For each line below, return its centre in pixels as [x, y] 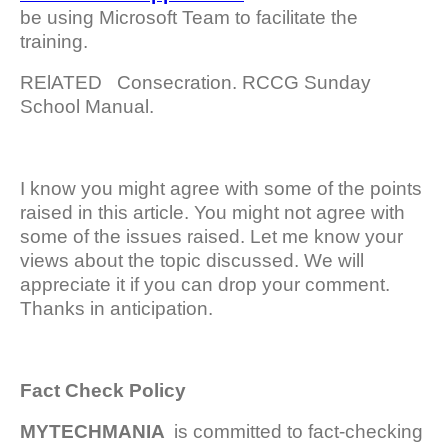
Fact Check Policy [103, 391]
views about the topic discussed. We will [192, 261]
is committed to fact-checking [296, 432]
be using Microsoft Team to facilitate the [189, 18]
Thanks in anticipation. [116, 309]
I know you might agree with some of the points [221, 189]
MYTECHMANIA [94, 432]
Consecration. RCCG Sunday [244, 83]
